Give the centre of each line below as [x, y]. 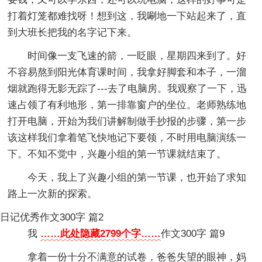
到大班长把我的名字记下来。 [73, 32]
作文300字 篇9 [193, 233]
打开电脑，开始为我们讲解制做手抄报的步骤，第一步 [127, 121]
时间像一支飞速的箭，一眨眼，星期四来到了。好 [137, 56]
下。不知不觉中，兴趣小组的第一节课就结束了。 [117, 154]
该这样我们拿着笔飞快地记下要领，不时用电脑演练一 [127, 137]
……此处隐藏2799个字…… [101, 233]
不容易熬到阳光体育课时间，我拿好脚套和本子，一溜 [127, 72]
